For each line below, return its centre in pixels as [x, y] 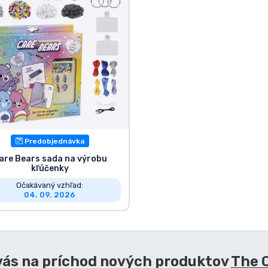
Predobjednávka [53, 141]
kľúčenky [50, 168]
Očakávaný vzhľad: [50, 185]
